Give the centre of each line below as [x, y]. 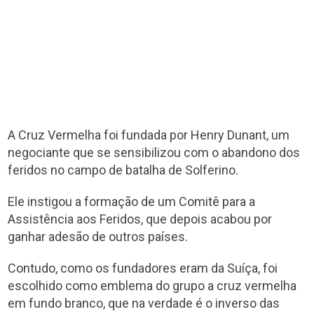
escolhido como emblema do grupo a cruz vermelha [152, 285]
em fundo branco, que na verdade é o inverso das [144, 303]
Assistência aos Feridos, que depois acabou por [140, 219]
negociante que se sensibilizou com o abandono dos [154, 152]
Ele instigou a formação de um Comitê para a [132, 201]
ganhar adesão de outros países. [98, 236]
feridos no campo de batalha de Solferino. [123, 170]
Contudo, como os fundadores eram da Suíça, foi [143, 268]
